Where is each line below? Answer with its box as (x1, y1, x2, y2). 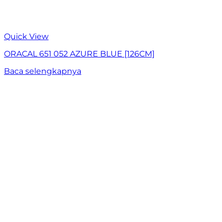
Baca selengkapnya (4, 66, 81, 76)
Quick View (4, 32, 49, 42)
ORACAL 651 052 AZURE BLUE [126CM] (4, 49, 155, 59)
